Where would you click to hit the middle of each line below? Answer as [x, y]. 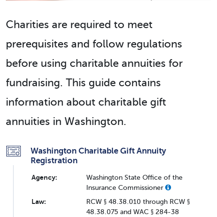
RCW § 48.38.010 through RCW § [138, 201]
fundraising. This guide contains [83, 82]
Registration [54, 160]
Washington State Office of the [134, 177]
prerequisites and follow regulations [94, 44]
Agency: [44, 177]
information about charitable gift [86, 102]
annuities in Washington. [66, 121]
